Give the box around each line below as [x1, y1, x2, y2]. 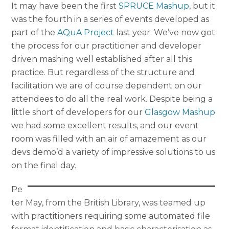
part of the [11, 27, 58, 37]
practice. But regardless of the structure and [11, 67, 195, 77]
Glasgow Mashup [145, 107, 216, 117]
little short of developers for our [11, 107, 145, 117]
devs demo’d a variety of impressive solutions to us [11, 147, 216, 157]
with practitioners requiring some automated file [11, 211, 211, 221]
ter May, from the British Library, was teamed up [11, 197, 206, 208]
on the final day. [11, 160, 77, 170]
